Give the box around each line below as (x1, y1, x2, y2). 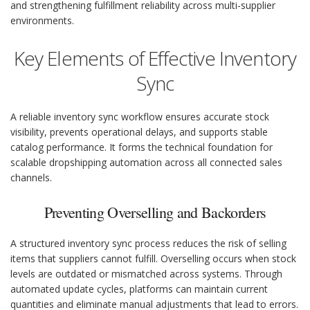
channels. (10, 171, 52, 185)
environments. (10, 14, 74, 28)
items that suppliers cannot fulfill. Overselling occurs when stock (10, 252, 296, 266)
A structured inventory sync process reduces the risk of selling (10, 237, 286, 250)
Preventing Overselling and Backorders (44, 202, 266, 223)
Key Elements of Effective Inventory (13, 45, 297, 72)
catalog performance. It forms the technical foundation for (10, 140, 273, 154)
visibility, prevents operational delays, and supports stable (10, 125, 268, 139)
